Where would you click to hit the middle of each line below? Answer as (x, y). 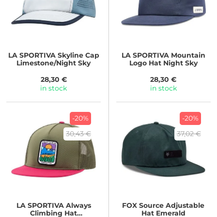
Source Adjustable (171, 205)
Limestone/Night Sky (54, 63)
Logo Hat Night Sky (163, 63)
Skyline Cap (77, 55)
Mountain (187, 55)
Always (77, 205)
